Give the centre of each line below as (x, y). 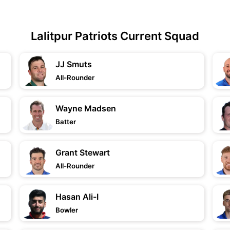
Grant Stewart (83, 152)
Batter (66, 122)
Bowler (67, 210)
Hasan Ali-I (77, 197)
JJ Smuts (74, 64)
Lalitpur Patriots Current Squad (115, 36)
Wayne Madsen (86, 108)
